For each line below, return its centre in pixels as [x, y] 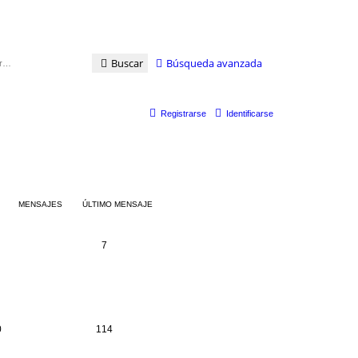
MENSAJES [40, 204]
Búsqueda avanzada [215, 63]
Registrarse [183, 113]
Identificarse [250, 113]
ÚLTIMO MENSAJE [117, 204]
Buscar [127, 63]
